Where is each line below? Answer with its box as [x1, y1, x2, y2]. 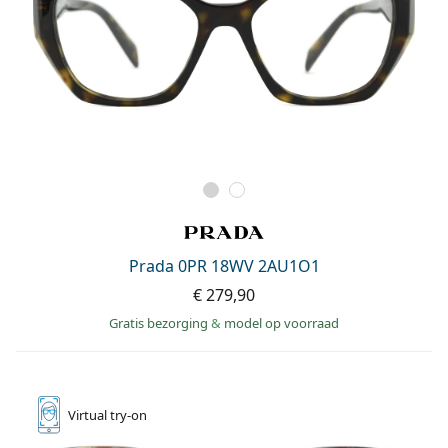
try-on [110, 406, 147, 425]
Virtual [68, 406, 110, 425]
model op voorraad [224, 314, 339, 333]
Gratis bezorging [109, 314, 211, 333]
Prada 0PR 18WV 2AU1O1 [128, 255, 320, 278]
